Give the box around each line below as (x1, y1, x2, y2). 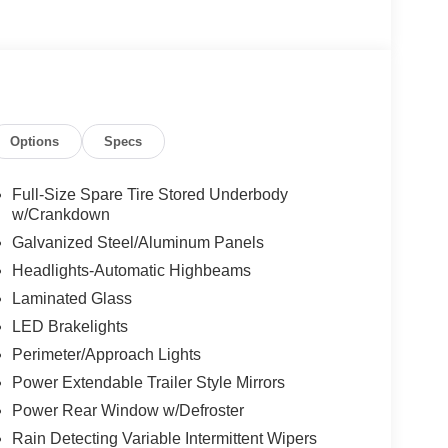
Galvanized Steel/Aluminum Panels (11, 233, 264, 251)
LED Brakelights (11, 317, 128, 335)
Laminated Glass (11, 289, 132, 307)
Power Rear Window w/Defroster (11, 401, 244, 419)
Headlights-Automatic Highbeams (11, 261, 251, 279)
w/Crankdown (11, 205, 110, 223)
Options (10, 133, 60, 149)
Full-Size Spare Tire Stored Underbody (11, 185, 288, 203)
